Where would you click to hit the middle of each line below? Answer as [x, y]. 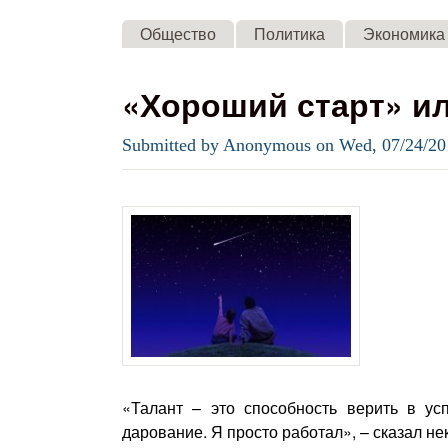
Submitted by [172, 145]
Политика [290, 33]
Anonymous [267, 145]
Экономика [404, 33]
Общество [178, 33]
